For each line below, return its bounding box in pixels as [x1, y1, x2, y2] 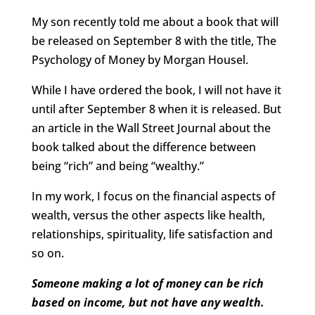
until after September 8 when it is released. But [31, 101, 281, 117]
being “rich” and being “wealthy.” [31, 158, 204, 174]
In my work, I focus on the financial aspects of [31, 188, 276, 205]
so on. [31, 245, 64, 262]
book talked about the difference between [31, 139, 256, 155]
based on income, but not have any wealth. [31, 295, 264, 311]
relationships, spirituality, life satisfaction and [31, 226, 273, 243]
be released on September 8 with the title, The [31, 33, 276, 49]
